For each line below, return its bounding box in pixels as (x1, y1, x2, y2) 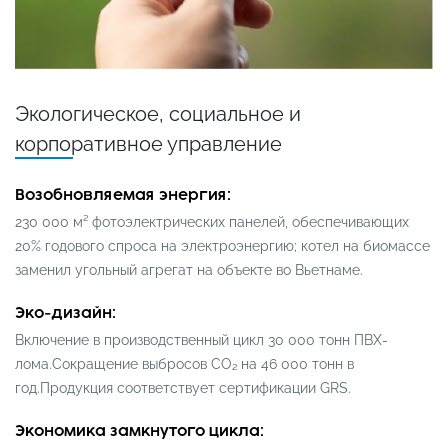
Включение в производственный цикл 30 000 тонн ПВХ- (15, 331, 388, 348)
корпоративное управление (15, 131, 282, 156)
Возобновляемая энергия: (15, 187, 231, 203)
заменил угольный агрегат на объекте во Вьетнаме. (15, 261, 363, 278)
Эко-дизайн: (15, 305, 116, 321)
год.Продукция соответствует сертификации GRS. (15, 379, 351, 396)
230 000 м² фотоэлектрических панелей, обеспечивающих (15, 213, 409, 230)
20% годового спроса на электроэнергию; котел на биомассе (15, 237, 430, 254)
